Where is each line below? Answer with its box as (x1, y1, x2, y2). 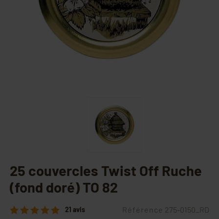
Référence (122, 205, 163, 215)
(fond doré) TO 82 (10, 178, 118, 196)
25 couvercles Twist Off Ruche (10, 162, 202, 179)
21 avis (65, 205, 85, 214)
